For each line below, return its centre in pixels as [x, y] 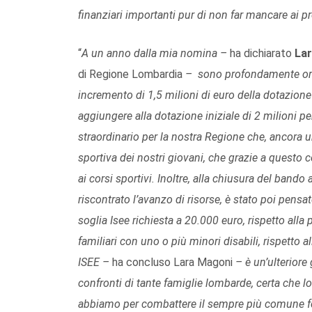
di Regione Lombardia [130, 74]
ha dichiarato [262, 53]
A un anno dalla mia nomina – [156, 53]
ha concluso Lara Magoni [174, 262]
